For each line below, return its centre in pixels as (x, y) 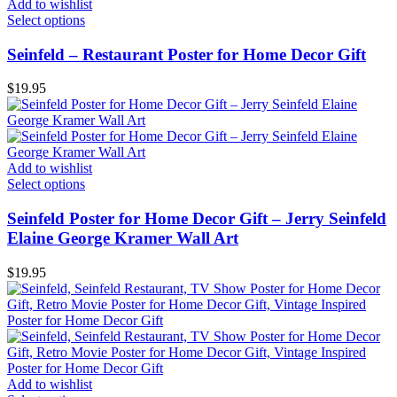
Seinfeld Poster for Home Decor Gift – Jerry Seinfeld (197, 219)
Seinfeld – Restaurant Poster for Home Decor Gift (187, 54)
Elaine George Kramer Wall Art (123, 238)
